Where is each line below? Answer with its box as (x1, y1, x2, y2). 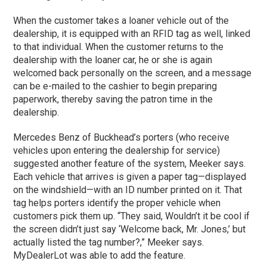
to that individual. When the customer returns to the (13, 41, 224, 52)
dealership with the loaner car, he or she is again (13, 54, 213, 66)
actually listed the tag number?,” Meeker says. (13, 236, 204, 248)
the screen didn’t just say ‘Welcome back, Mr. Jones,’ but (13, 223, 246, 235)
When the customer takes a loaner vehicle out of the (13, 14, 229, 26)
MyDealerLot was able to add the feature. (13, 249, 186, 261)
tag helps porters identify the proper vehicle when (13, 197, 221, 209)
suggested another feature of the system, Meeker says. (13, 157, 246, 169)
